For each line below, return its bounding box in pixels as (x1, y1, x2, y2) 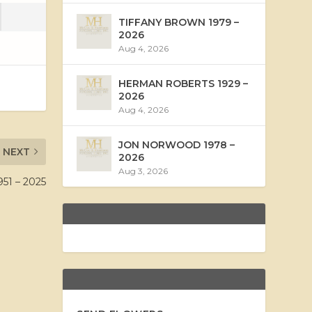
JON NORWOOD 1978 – (118, 138, 235, 151)
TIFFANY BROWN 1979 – (118, 15, 240, 29)
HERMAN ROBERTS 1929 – (118, 77, 249, 90)
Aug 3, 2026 (118, 165, 169, 176)
